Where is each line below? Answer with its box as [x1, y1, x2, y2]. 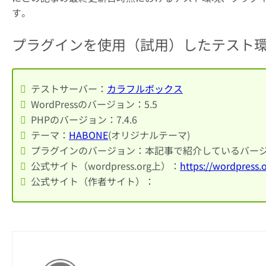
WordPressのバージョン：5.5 [31, 97, 157, 112]
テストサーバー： [31, 81, 107, 96]
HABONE [69, 128, 108, 142]
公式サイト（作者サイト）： [31, 174, 154, 189]
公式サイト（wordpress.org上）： [31, 159, 180, 173]
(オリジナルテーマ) [108, 128, 190, 142]
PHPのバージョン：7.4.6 [31, 112, 137, 127]
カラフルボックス [107, 81, 183, 96]
